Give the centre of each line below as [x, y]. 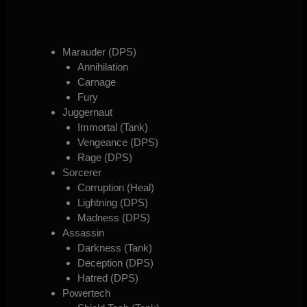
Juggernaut [87, 112]
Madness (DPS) [114, 217]
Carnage [97, 82]
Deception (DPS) [116, 262]
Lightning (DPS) [113, 202]
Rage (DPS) [105, 157]
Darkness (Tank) [115, 247]
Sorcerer [82, 172]
